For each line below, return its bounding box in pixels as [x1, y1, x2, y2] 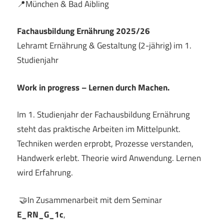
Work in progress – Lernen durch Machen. [17, 80, 169, 94]
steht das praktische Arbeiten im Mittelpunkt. [17, 122, 180, 136]
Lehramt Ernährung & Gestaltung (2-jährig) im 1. [17, 39, 191, 52]
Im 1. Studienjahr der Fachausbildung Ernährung [17, 108, 190, 121]
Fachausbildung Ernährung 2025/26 [17, 24, 150, 38]
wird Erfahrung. [17, 166, 73, 179]
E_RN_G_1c [17, 207, 63, 221]
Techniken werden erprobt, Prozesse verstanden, [17, 137, 193, 150]
